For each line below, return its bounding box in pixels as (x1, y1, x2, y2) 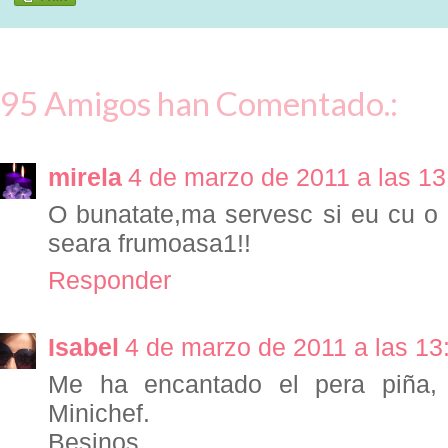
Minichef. (48, 399, 150, 428)
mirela (48, 163, 122, 192)
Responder (48, 266, 171, 295)
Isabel (48, 333, 119, 362)
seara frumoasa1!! (48, 229, 251, 258)
